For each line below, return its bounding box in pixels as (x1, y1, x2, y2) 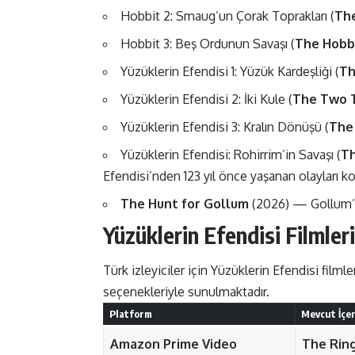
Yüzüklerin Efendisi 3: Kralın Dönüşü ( (120, 118, 329, 135)
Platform (109, 307, 152, 321)
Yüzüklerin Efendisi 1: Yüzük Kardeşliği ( (120, 63, 339, 79)
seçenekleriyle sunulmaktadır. (103, 284, 269, 300)
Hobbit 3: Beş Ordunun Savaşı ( (120, 35, 295, 52)
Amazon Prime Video (110, 336, 237, 353)
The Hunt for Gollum (120, 195, 249, 212)
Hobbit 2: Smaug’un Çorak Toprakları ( (120, 7, 334, 24)
